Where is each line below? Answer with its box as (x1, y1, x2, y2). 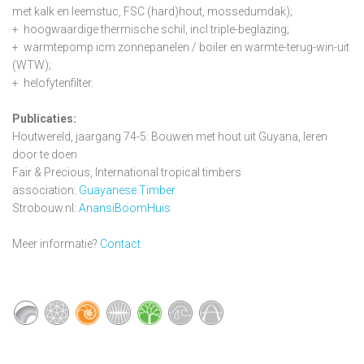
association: (12, 183, 79, 197)
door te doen (12, 147, 77, 161)
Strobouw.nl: (12, 201, 79, 214)
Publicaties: (12, 111, 76, 125)
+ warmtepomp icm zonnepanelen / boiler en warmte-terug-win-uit (12, 40, 349, 54)
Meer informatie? (12, 236, 100, 250)
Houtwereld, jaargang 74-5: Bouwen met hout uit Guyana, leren (12, 129, 327, 143)
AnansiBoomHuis (79, 201, 171, 214)
